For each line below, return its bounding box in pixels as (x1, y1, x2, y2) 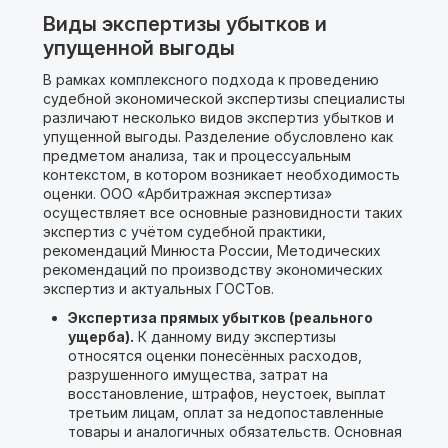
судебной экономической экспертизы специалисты (42, 90, 405, 107)
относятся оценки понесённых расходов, (67, 347, 362, 364)
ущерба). (67, 328, 134, 345)
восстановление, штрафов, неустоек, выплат (67, 385, 386, 402)
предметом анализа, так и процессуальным (42, 147, 351, 164)
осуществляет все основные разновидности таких (42, 204, 403, 221)
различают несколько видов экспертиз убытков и (42, 109, 394, 126)
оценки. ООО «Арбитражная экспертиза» (42, 185, 332, 202)
